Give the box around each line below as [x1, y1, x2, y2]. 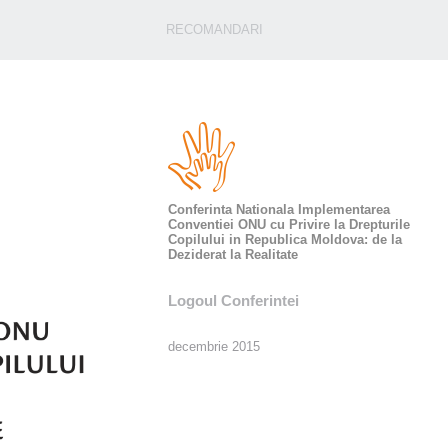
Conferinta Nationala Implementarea [168, 202, 391, 217]
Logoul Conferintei [168, 292, 300, 309]
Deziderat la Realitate [168, 247, 299, 262]
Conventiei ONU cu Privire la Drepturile [168, 217, 411, 232]
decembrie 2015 [168, 339, 261, 354]
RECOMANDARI [165, 22, 263, 37]
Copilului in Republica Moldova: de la [168, 232, 403, 247]
